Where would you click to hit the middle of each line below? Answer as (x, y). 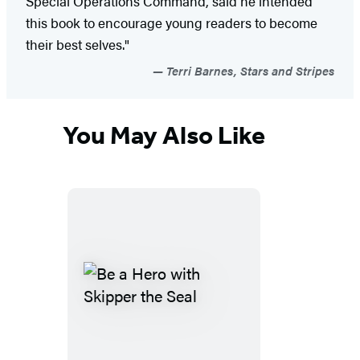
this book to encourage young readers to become (172, 23)
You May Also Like (164, 135)
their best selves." (78, 45)
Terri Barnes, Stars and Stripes (249, 71)
